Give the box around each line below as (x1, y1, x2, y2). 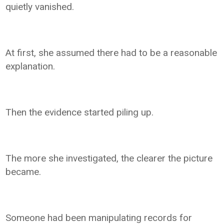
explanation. (5, 60, 55, 72)
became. (5, 165, 41, 177)
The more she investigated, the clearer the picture (5, 152, 213, 164)
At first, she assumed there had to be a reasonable (5, 46, 217, 58)
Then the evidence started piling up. (5, 106, 154, 118)
